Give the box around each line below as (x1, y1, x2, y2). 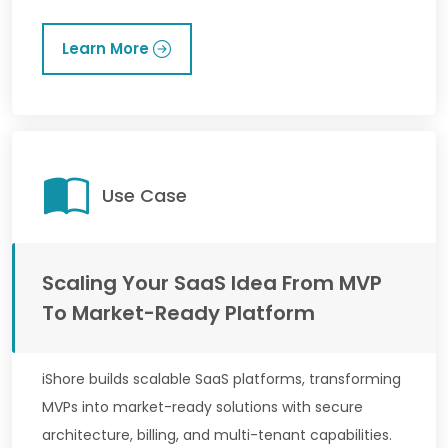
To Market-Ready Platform (42, 298, 315, 327)
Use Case (102, 182, 187, 208)
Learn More (62, 37, 149, 59)
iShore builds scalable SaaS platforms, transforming (42, 368, 401, 389)
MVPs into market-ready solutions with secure (42, 396, 363, 417)
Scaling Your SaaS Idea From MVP (42, 268, 382, 297)
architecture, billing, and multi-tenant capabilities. (42, 424, 392, 445)
